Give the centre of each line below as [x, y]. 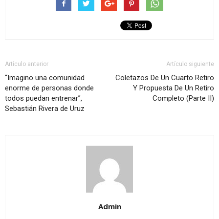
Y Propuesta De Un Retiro [174, 88]
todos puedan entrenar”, [44, 98]
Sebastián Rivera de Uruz [45, 108]
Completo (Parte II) [183, 98]
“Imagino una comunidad [45, 77]
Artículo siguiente [190, 64]
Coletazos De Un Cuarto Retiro [165, 77]
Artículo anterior [27, 64]
